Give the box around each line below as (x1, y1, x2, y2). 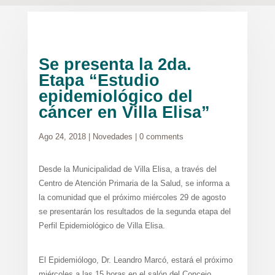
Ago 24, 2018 (38, 132, 86, 141)
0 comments (139, 132, 184, 141)
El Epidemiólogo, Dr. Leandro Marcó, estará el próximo (38, 255, 233, 265)
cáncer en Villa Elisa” (38, 103, 210, 122)
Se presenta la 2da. (38, 55, 192, 74)
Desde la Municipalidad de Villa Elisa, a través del (38, 165, 217, 174)
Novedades (92, 132, 133, 141)
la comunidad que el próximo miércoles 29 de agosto (38, 193, 226, 202)
